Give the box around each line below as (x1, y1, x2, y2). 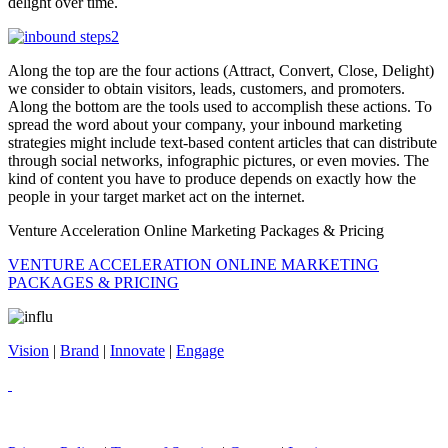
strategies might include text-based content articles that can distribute (8, 134, 437, 152)
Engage (176, 342, 224, 360)
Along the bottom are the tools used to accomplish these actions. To (8, 98, 432, 116)
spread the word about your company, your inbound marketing (8, 116, 402, 134)
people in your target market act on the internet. (8, 188, 305, 206)
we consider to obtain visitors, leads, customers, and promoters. (8, 80, 405, 98)
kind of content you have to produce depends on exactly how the (8, 170, 416, 188)
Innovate (110, 342, 165, 360)
